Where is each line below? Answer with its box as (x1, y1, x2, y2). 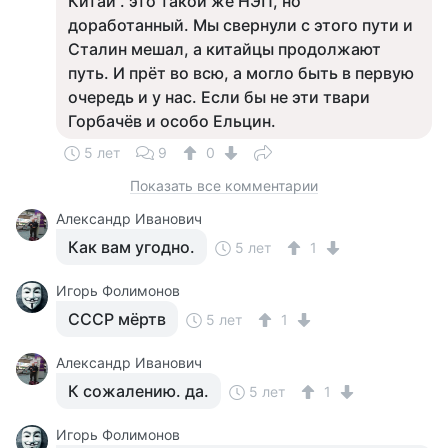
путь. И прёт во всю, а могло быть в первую (68, 63, 414, 83)
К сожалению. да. (68, 381, 209, 401)
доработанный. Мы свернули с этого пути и (68, 15, 413, 35)
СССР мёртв (68, 309, 166, 329)
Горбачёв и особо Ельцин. (68, 111, 276, 131)
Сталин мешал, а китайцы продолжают (68, 39, 381, 59)
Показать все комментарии (130, 177, 318, 194)
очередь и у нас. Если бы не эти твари (68, 87, 370, 107)
